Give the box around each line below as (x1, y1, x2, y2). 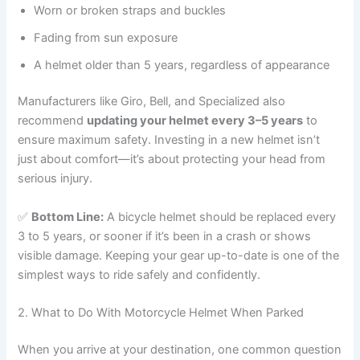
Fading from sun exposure (34, 30, 178, 45)
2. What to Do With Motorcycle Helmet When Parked (18, 305, 305, 321)
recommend (18, 113, 88, 129)
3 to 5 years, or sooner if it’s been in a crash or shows (18, 228, 312, 243)
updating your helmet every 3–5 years (87, 113, 304, 129)
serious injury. (18, 171, 93, 186)
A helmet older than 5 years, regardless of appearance (34, 57, 330, 72)
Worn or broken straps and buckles (34, 2, 227, 18)
